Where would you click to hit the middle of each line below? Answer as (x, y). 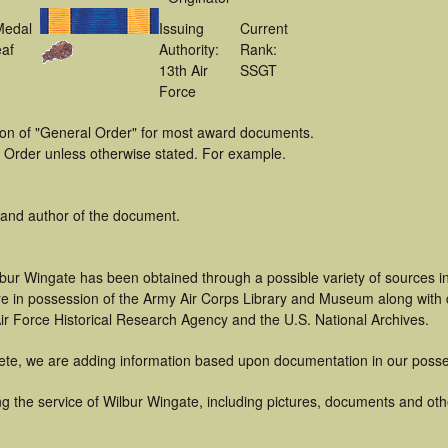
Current (264, 28)
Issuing (181, 28)
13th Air (183, 70)
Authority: (189, 49)
